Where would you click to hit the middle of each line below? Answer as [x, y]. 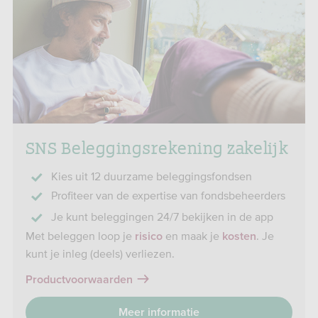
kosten [239, 236]
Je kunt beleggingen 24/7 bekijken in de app [162, 216]
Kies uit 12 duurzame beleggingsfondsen [152, 176]
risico [149, 236]
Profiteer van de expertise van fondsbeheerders [168, 195]
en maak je [192, 236]
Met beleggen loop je [80, 236]
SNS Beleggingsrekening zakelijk [157, 147]
